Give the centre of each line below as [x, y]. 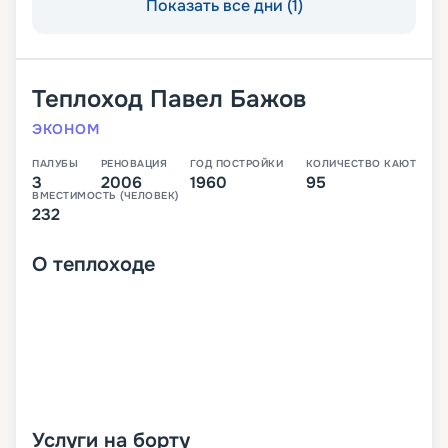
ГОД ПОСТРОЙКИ [236, 164]
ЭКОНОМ [66, 129]
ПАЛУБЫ [55, 164]
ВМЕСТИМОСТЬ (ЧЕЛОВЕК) [105, 196]
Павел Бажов [228, 99]
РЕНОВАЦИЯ [133, 164]
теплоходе [104, 265]
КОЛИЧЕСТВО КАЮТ [360, 164]
